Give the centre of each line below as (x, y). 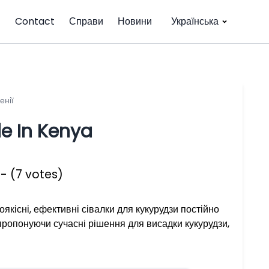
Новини (135, 21)
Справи (86, 21)
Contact (35, 21)
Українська (195, 21)
